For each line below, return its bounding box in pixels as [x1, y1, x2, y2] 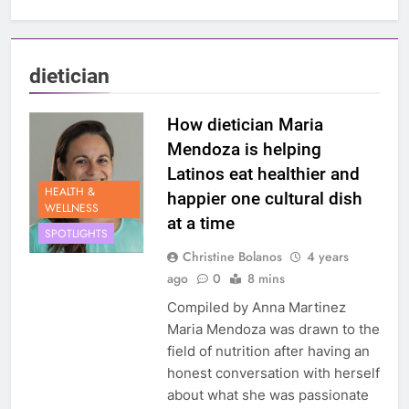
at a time [166, 213, 235, 235]
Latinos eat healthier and [166, 163, 360, 185]
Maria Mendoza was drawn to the [166, 320, 380, 339]
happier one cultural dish [166, 188, 362, 210]
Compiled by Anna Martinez [166, 299, 346, 317]
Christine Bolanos [182, 247, 282, 267]
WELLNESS [45, 199, 99, 216]
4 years [306, 247, 349, 267]
